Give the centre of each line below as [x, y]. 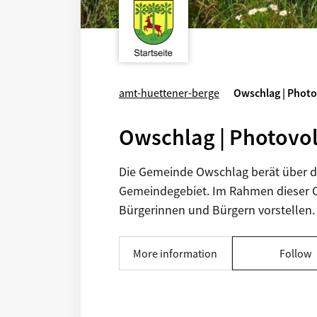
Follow [296, 253]
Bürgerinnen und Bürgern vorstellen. [217, 210]
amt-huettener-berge [169, 93]
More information [175, 253]
